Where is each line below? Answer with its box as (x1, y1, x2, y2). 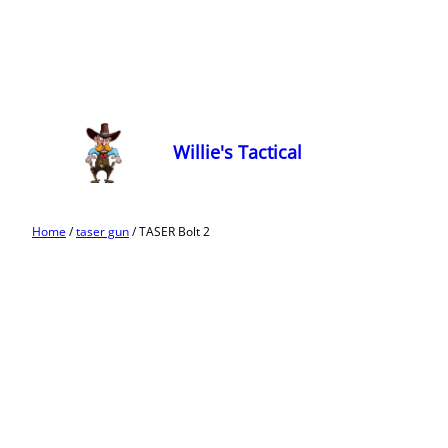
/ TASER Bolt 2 (129, 222, 210, 240)
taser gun (76, 222, 129, 240)
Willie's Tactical (173, 140, 302, 165)
